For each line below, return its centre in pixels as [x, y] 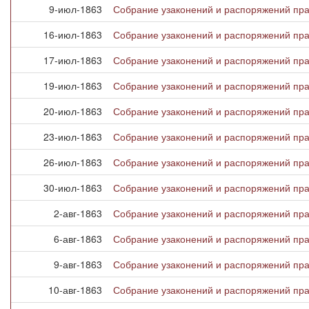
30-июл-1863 [73, 188]
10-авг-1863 [75, 290]
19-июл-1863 [73, 86]
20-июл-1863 [73, 111]
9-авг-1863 [78, 264]
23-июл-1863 [73, 137]
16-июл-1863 [73, 34]
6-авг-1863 [78, 239]
